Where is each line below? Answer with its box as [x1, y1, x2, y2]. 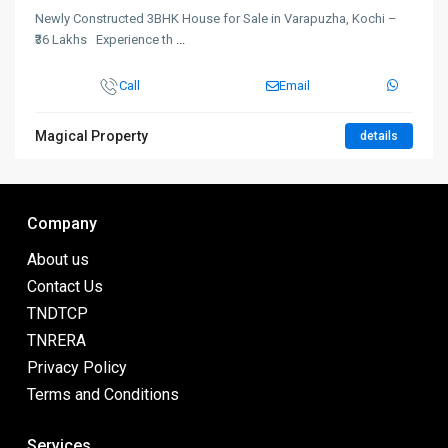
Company [27, 214, 97, 233]
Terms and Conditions [27, 385, 179, 404]
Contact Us [27, 277, 103, 296]
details [360, 129, 398, 143]
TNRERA [27, 331, 86, 350]
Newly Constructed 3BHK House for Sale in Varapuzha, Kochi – [35, 11, 397, 26]
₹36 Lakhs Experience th [35, 32, 176, 47]
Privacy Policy [27, 358, 127, 377]
